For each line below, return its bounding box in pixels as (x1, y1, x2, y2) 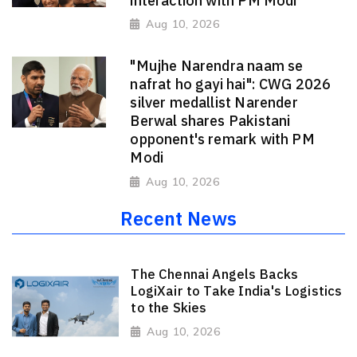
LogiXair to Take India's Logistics (131, 282, 343, 300)
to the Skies (131, 299, 207, 316)
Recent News (120, 206, 237, 231)
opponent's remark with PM (130, 130, 315, 149)
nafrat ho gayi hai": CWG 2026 (130, 75, 331, 94)
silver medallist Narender (130, 93, 298, 112)
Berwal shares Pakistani (130, 112, 291, 131)
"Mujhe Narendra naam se (130, 57, 304, 76)
